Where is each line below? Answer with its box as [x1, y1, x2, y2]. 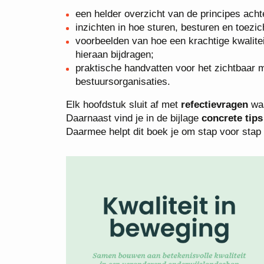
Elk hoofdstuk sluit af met [66, 99, 181, 110]
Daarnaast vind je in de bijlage [66, 113, 202, 124]
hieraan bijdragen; [75, 49, 157, 60]
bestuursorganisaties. [75, 76, 170, 87]
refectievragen [181, 99, 248, 110]
